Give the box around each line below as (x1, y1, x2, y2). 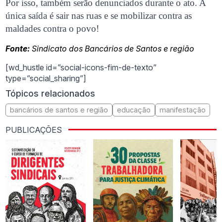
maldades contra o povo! (5, 23, 100, 34)
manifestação (160, 105, 206, 114)
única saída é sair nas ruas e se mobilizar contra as (5, 10, 192, 21)
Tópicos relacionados (5, 88, 96, 99)
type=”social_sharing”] (5, 73, 87, 84)
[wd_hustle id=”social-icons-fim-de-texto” (5, 62, 157, 73)
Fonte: (5, 44, 30, 54)
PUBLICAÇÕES (5, 124, 62, 135)
